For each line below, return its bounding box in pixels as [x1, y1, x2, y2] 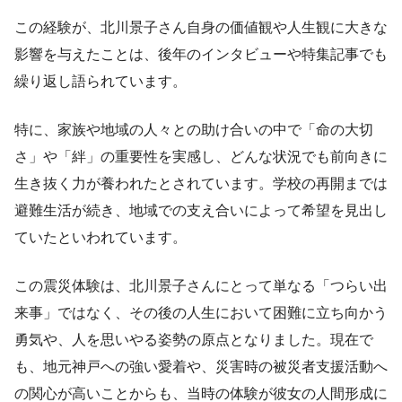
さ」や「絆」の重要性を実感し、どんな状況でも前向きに [14, 148, 388, 164]
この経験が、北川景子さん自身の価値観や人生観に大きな [14, 19, 388, 35]
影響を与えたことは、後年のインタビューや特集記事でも [14, 46, 388, 62]
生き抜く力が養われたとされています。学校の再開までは [14, 175, 388, 191]
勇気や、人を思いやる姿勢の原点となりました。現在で [14, 331, 373, 347]
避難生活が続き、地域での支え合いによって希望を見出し [14, 202, 388, 218]
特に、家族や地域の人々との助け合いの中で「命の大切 [14, 121, 373, 137]
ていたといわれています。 [14, 229, 187, 245]
